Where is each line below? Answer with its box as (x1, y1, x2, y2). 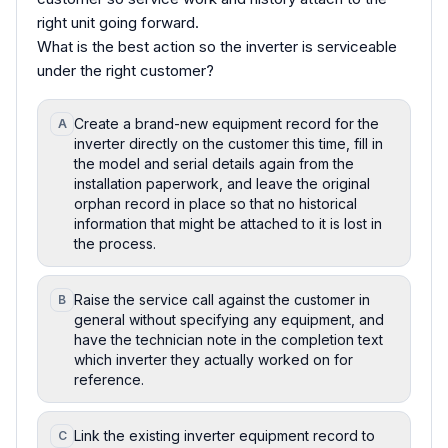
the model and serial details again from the (74, 154, 354, 172)
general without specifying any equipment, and (74, 310, 384, 328)
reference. (74, 370, 144, 388)
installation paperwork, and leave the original (74, 174, 370, 192)
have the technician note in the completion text (74, 330, 383, 348)
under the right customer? (37, 60, 214, 80)
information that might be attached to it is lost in (74, 214, 382, 232)
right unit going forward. (37, 12, 199, 32)
